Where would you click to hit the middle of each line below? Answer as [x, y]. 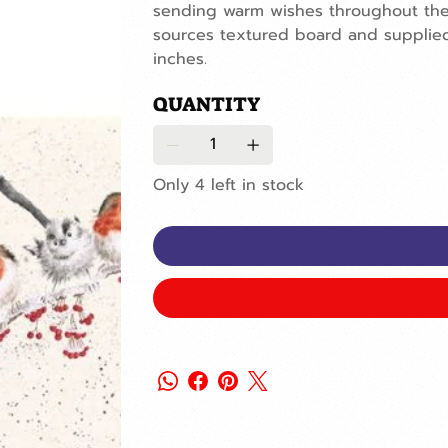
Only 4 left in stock [228, 184]
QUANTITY [206, 103]
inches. [179, 58]
